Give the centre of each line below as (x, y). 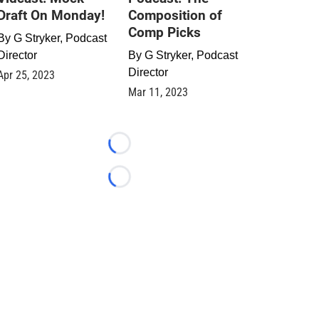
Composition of (175, 15)
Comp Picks (164, 32)
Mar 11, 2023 (158, 92)
